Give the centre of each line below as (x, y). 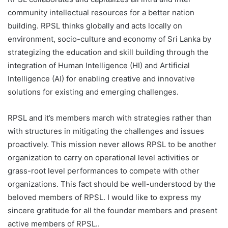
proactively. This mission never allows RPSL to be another (112, 145)
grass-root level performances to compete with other (104, 171)
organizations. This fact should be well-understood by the (112, 184)
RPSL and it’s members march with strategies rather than (110, 118)
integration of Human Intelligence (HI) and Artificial (99, 66)
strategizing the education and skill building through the (108, 52)
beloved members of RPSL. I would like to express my (104, 197)
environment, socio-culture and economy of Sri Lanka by (109, 39)
